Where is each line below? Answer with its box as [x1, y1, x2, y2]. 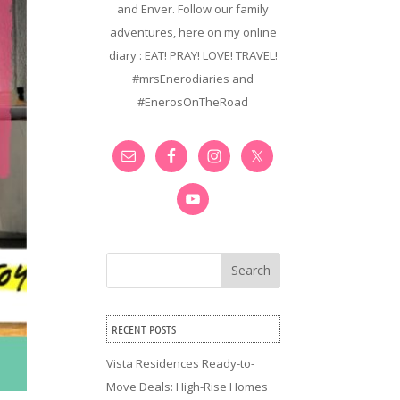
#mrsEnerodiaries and [132, 70, 254, 87]
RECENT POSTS [112, 321, 177, 337]
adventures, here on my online [109, 23, 277, 40]
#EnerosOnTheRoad [137, 93, 249, 110]
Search [230, 262, 271, 279]
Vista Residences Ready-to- [106, 354, 255, 371]
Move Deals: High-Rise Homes [106, 378, 269, 395]
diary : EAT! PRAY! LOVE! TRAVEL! [108, 46, 278, 63]
